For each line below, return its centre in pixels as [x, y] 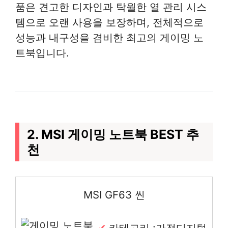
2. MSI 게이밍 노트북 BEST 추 [113, 134]
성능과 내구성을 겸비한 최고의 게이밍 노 [109, 37]
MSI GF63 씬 [114, 194]
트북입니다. [42, 52]
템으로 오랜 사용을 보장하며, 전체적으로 [109, 22]
